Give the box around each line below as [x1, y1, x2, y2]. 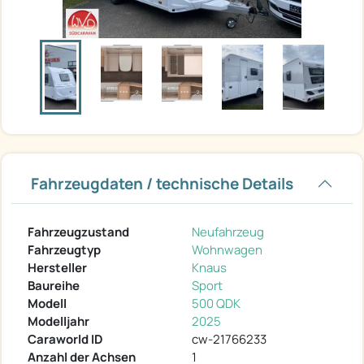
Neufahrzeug [192, 223, 264, 240]
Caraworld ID [28, 330, 103, 348]
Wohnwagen [192, 240, 262, 258]
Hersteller [28, 258, 87, 276]
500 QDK [192, 294, 240, 312]
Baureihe [28, 276, 80, 294]
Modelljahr [28, 312, 89, 330]
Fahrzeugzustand [28, 223, 129, 240]
